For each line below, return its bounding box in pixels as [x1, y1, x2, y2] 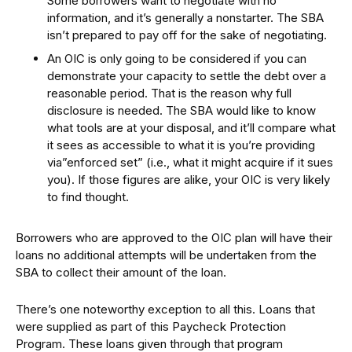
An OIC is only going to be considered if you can [47, 50, 306, 66]
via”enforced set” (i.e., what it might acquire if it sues [47, 154, 333, 170]
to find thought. [47, 189, 129, 204]
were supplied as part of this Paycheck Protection [16, 318, 286, 334]
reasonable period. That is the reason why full [47, 85, 291, 101]
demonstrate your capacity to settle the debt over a [47, 68, 326, 83]
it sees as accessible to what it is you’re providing [47, 137, 315, 152]
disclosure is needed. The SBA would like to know [47, 102, 316, 118]
